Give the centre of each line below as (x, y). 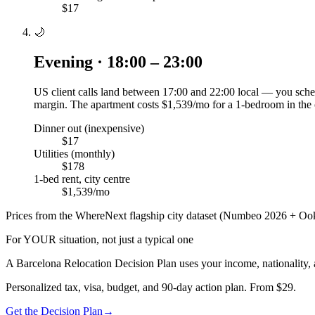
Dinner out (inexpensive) (89, 129)
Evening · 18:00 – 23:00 (118, 62)
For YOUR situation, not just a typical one (99, 240)
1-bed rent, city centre (82, 179)
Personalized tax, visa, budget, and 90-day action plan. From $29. (151, 288)
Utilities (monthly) (74, 154)
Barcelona (39, 264)
